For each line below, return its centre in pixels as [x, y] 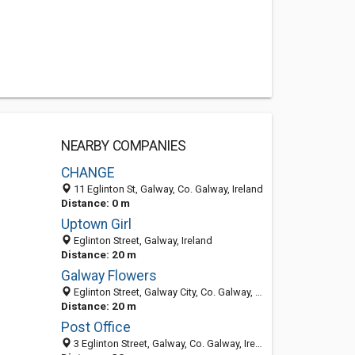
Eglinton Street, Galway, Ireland [141, 240]
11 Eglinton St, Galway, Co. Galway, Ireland [167, 189]
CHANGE [87, 173]
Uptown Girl [96, 224]
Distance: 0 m [95, 203]
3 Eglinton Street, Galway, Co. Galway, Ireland [163, 344]
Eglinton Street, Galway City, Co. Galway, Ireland [163, 292]
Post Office [95, 327]
